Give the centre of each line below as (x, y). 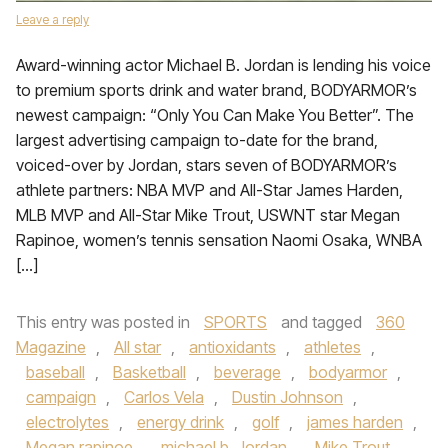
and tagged (321, 322)
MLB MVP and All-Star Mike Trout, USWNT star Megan (208, 215)
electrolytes (67, 422)
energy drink (180, 422)
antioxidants (232, 347)
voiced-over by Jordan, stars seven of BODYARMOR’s (206, 165)
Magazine (51, 347)
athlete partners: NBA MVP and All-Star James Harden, (209, 190)
